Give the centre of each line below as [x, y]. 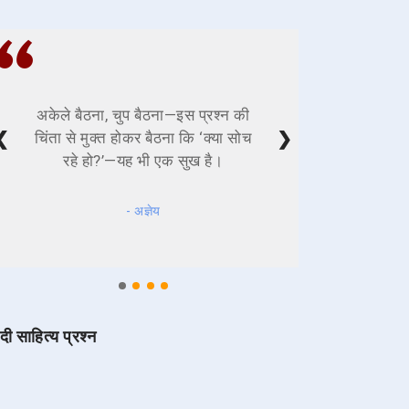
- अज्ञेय [143, 211]
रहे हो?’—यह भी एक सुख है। [143, 161]
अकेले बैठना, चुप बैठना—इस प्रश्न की [143, 115]
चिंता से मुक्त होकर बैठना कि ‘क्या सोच [143, 138]
